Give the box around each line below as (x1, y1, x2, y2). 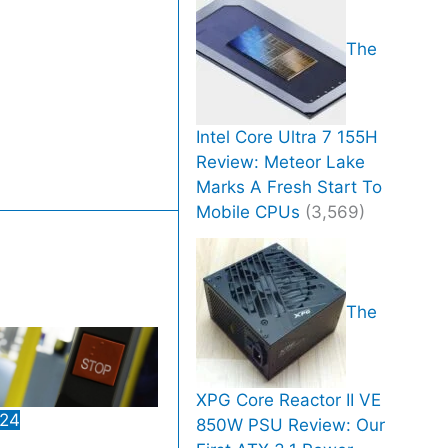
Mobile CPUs (196, 201, 301, 222)
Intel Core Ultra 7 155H (196, 126, 379, 147)
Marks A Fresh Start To (196, 176, 383, 197)
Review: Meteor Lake (196, 151, 366, 172)
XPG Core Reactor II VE (196, 389, 382, 410)
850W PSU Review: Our (196, 414, 386, 435)
